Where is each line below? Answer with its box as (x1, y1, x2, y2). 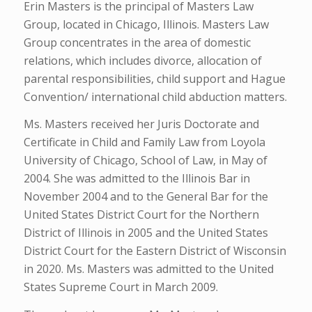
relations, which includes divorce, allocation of (23, 52, 262, 68)
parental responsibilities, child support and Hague (23, 70, 286, 86)
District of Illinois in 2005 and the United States (23, 225, 268, 241)
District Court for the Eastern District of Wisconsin (23, 243, 286, 259)
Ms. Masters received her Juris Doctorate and (23, 116, 259, 132)
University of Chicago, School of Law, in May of (23, 153, 267, 169)
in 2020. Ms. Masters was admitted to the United (23, 261, 274, 277)
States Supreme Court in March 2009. (23, 279, 218, 295)
